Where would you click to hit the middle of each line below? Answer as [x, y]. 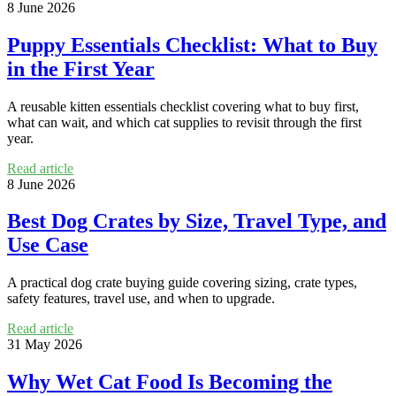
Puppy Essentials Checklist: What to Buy [192, 45]
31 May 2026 [45, 345]
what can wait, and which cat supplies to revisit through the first [184, 122]
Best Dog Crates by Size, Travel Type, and [197, 221]
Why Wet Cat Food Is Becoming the [170, 382]
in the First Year [81, 69]
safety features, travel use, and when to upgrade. [141, 299]
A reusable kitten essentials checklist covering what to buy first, [183, 106]
